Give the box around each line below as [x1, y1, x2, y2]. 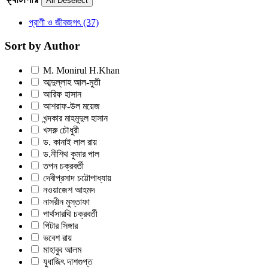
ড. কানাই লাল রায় [41, 136, 97, 147]
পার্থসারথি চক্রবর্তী [41, 208, 98, 219]
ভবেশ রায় [41, 232, 72, 243]
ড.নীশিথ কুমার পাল [41, 148, 99, 159]
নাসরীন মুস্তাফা [41, 196, 90, 207]
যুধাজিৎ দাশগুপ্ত [41, 256, 93, 267]
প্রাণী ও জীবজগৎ [29, 17, 83, 28]
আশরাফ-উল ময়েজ [41, 100, 100, 111]
